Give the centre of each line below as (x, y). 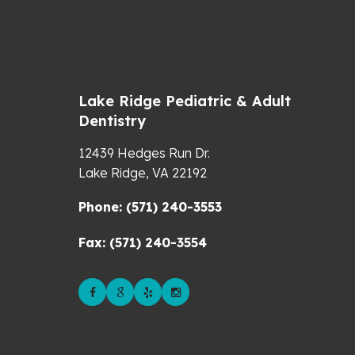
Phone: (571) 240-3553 (150, 207)
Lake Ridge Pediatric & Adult (185, 101)
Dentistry (112, 121)
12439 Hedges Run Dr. (144, 153)
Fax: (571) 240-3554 (143, 242)
